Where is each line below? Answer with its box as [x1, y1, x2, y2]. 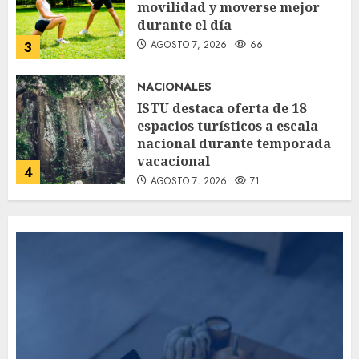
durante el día [137, 16, 232, 34]
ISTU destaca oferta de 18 [137, 99, 306, 118]
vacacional [137, 152, 210, 171]
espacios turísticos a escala [137, 117, 318, 135]
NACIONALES [137, 79, 212, 95]
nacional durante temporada [137, 135, 331, 153]
